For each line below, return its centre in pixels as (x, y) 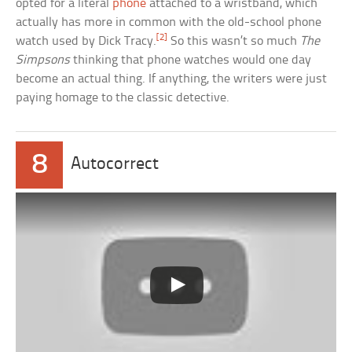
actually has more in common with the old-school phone (169, 22)
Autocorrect (115, 164)
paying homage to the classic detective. (123, 97)
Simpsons (43, 60)
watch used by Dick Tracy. (86, 41)
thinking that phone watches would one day (191, 60)
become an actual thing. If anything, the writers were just (172, 79)
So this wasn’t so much (234, 41)
